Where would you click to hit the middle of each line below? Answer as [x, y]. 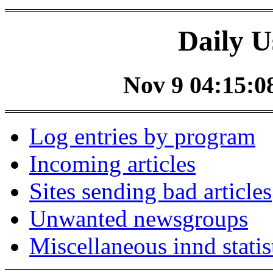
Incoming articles [112, 164]
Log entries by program [142, 136]
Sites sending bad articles [151, 191]
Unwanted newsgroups [139, 219]
